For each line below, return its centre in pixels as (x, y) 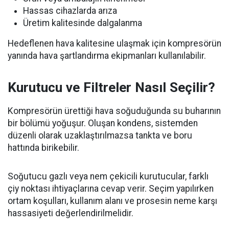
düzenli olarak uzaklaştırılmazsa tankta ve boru (100, 136)
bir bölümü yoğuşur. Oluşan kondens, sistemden (103, 123)
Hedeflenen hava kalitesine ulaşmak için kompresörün (114, 44)
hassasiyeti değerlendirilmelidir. (71, 213)
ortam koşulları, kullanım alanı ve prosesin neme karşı (112, 201)
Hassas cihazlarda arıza (70, 11)
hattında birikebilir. (43, 148)
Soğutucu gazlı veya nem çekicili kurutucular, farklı (108, 177)
